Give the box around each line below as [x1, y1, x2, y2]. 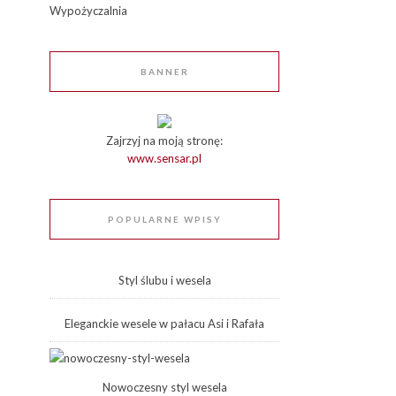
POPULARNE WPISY [107, 214, 222, 225]
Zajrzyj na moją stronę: [106, 133, 223, 148]
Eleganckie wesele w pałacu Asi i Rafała [65, 316, 264, 331]
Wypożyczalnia [49, 4, 127, 18]
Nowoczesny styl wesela [102, 380, 227, 394]
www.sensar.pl [127, 151, 202, 165]
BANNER [140, 66, 189, 77]
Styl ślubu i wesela [118, 273, 211, 287]
